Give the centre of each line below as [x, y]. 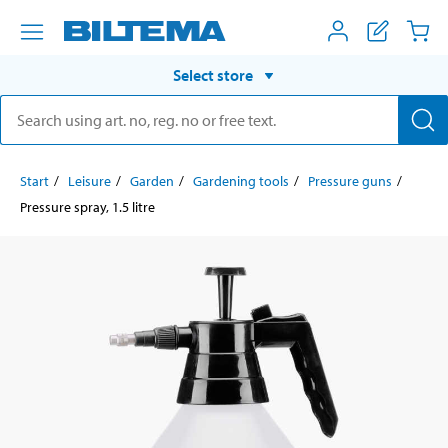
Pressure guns [350, 180]
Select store [213, 74]
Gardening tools [241, 180]
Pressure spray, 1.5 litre [87, 206]
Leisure [89, 180]
